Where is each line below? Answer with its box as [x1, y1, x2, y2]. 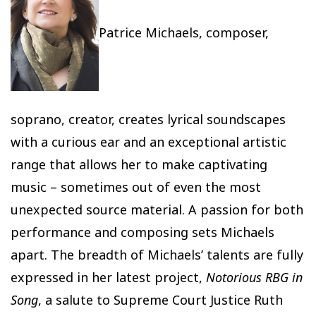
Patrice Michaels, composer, [99, 23, 269, 41]
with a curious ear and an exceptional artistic [11, 133, 286, 151]
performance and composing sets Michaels [11, 224, 274, 241]
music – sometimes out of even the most [11, 178, 261, 196]
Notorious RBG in [206, 269, 303, 286]
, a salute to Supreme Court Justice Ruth [38, 291, 283, 309]
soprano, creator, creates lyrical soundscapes [11, 111, 286, 128]
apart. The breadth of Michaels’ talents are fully [11, 246, 303, 264]
